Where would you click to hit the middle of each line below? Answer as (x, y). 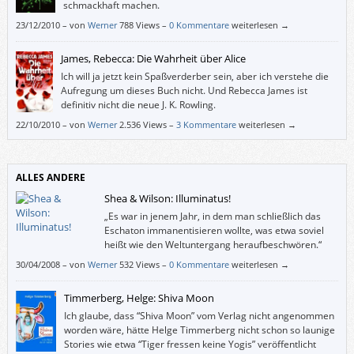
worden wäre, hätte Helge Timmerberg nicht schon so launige (200, 330)
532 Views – (144, 264)
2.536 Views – (147, 124)
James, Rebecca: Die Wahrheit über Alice (154, 58)
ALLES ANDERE (50, 177)
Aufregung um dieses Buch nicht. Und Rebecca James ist (185, 90)
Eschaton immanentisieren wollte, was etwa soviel (214, 230)
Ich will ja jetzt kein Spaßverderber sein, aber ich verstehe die (195, 76)
